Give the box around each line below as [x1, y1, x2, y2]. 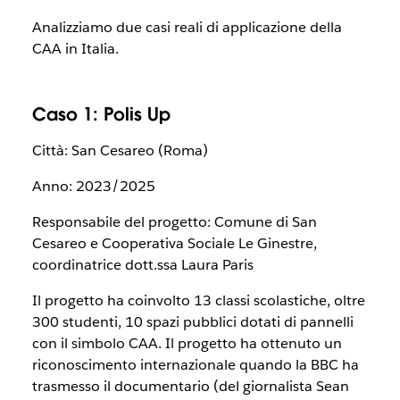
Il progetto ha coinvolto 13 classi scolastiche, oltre [31, 291, 365, 310]
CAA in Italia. [31, 39, 119, 58]
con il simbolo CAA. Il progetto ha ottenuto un [31, 334, 342, 353]
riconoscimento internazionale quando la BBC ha [31, 355, 359, 374]
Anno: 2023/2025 [31, 177, 155, 196]
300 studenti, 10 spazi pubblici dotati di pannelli [31, 312, 354, 331]
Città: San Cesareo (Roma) [31, 141, 208, 160]
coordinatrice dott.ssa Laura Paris [31, 255, 254, 274]
